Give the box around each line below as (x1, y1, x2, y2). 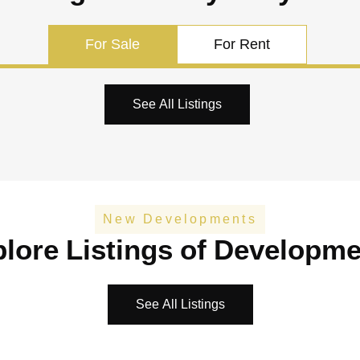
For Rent (213, 33, 270, 55)
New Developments (103, 209, 257, 229)
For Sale (84, 33, 140, 55)
